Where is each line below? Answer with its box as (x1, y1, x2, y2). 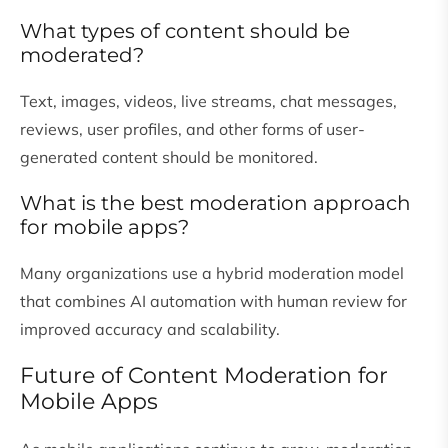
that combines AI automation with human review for (20, 291, 407, 312)
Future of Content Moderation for (20, 362, 388, 390)
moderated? (20, 43, 144, 68)
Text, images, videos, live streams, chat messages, (20, 91, 397, 112)
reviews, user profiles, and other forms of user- (20, 119, 365, 140)
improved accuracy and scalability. (20, 319, 280, 340)
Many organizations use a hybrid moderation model (20, 263, 404, 284)
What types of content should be (20, 19, 350, 44)
